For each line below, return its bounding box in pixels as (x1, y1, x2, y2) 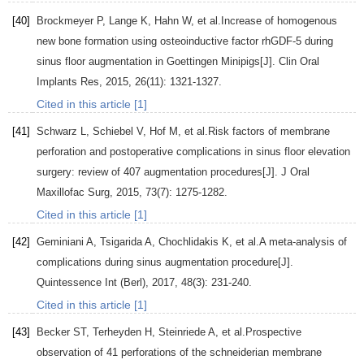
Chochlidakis (158, 236, 219, 249)
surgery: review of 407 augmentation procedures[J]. (37, 166, 281, 179)
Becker (37, 326, 70, 339)
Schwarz (37, 125, 77, 138)
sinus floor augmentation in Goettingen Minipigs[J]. (37, 55, 279, 68)
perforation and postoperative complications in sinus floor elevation (37, 145, 350, 158)
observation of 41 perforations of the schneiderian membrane (37, 346, 322, 359)
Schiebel (93, 125, 133, 138)
